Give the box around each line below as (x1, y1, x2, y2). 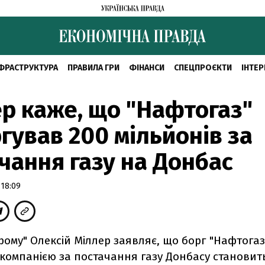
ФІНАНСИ (128, 63, 164, 73)
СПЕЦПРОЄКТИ (173, 63, 232, 73)
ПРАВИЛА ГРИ (67, 63, 119, 73)
